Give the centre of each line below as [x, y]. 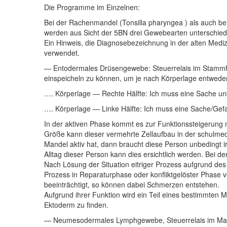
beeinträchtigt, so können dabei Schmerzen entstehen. [132, 185]
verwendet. [62, 53]
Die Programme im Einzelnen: [92, 7]
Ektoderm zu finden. [76, 205]
